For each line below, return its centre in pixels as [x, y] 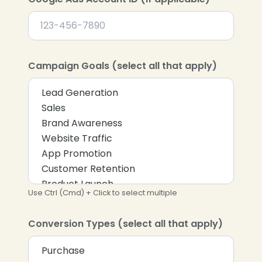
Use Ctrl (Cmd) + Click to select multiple [103, 192]
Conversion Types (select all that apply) [125, 223]
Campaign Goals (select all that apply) [123, 65]
